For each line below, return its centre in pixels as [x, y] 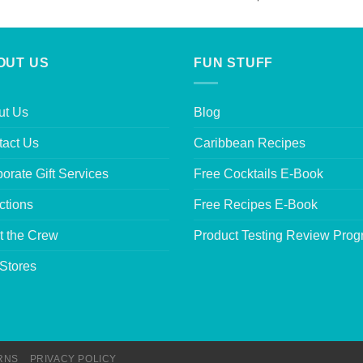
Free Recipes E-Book [256, 204]
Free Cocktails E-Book [258, 173]
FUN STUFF [234, 63]
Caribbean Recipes [250, 143]
